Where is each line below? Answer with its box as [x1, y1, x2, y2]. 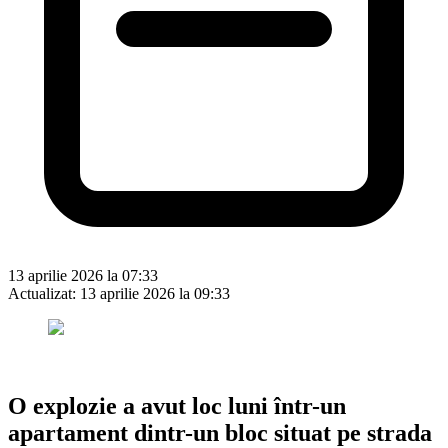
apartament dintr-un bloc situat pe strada [8, 419, 432, 446]
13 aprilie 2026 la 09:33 [80, 284, 230, 302]
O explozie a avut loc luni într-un [8, 392, 346, 419]
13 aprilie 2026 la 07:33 [8, 266, 158, 284]
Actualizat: [8, 284, 80, 302]
